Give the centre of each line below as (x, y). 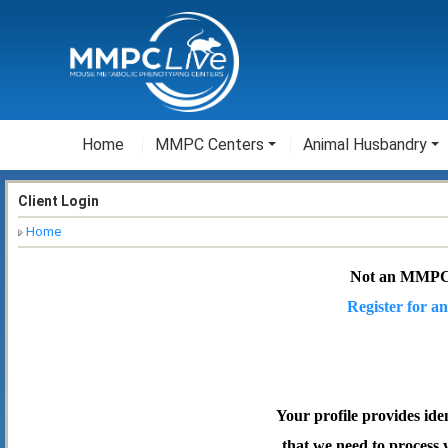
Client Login (58, 201)
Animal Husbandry (365, 144)
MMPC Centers (209, 144)
